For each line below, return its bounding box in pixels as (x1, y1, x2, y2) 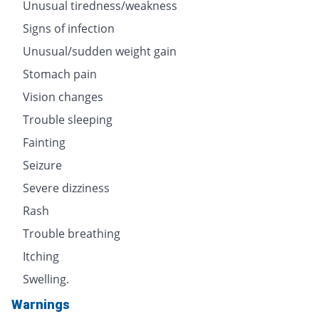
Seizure (23, 157, 62, 173)
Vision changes (23, 88, 103, 105)
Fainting (23, 134, 66, 150)
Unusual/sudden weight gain (23, 43, 177, 59)
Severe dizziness (23, 179, 110, 196)
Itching (23, 248, 59, 264)
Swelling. (23, 271, 69, 287)
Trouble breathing (23, 225, 120, 241)
